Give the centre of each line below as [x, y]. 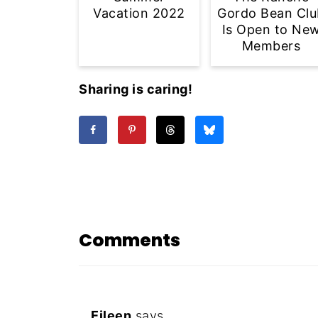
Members [271, 45]
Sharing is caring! [136, 89]
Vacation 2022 [139, 13]
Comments [130, 241]
